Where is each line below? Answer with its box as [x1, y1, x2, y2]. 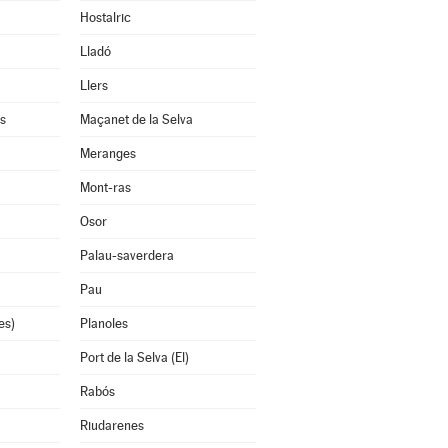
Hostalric [79, 10, 131, 25]
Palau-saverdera [79, 248, 174, 263]
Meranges [79, 146, 136, 161]
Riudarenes [79, 418, 144, 433]
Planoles [79, 316, 128, 331]
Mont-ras [79, 180, 131, 195]
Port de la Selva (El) [79, 350, 189, 365]
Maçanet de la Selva [79, 112, 193, 127]
